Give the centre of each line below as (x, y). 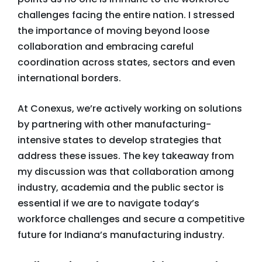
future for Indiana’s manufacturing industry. (121, 235)
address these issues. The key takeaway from (126, 156)
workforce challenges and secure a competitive (131, 219)
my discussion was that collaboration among (126, 172)
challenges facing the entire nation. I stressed (126, 15)
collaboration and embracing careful (106, 46)
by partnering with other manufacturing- (114, 124)
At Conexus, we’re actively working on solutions (130, 108)
